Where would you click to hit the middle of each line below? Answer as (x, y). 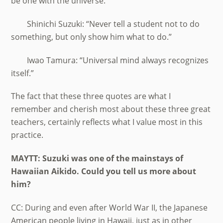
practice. (27, 135)
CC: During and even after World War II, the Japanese (110, 208)
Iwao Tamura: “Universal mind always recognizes (110, 60)
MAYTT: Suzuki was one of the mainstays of (97, 159)
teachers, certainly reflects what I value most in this (107, 122)
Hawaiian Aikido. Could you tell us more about (104, 171)
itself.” (23, 73)
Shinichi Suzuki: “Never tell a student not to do (106, 24)
